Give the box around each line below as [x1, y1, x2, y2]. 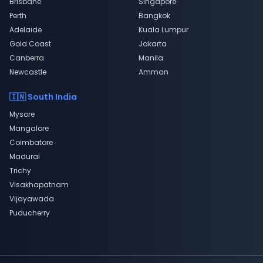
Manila [139, 53, 163, 63]
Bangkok [139, 11, 170, 21]
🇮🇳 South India [9, 91, 77, 103]
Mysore [9, 109, 35, 119]
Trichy [9, 166, 31, 176]
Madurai [9, 151, 40, 161]
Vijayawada [9, 194, 54, 204]
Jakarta [139, 39, 167, 49]
